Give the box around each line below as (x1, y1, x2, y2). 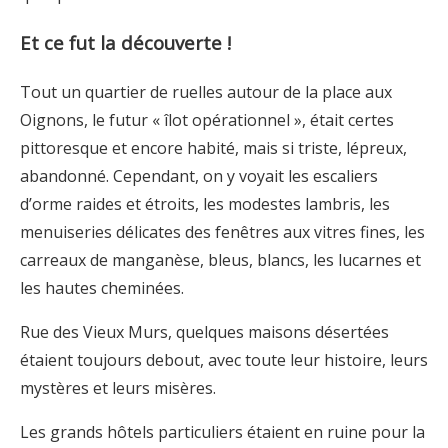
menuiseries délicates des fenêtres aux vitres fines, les (20, 220, 425, 243)
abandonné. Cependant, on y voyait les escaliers (20, 164, 378, 187)
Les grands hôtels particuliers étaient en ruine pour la (20, 420, 425, 443)
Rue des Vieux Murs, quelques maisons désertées (20, 320, 389, 343)
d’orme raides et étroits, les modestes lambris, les (20, 192, 390, 215)
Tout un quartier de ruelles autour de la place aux (20, 80, 392, 103)
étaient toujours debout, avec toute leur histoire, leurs (20, 348, 428, 371)
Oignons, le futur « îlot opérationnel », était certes (20, 108, 394, 131)
